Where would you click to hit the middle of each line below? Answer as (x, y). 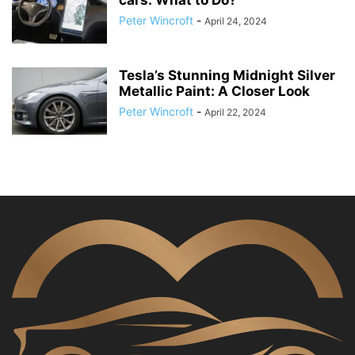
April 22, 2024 (235, 112)
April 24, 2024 (236, 21)
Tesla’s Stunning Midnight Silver (227, 75)
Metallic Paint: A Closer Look (214, 91)
